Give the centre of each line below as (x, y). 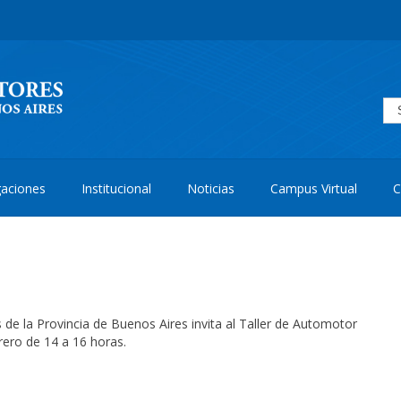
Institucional (116, 188)
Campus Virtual (314, 188)
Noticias (211, 188)
